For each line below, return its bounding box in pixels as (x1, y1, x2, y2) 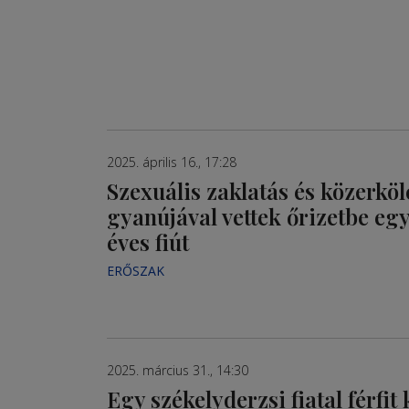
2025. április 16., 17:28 (107, 153, 236, 172)
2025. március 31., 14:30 (107, 361, 248, 379)
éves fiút (107, 227, 189, 257)
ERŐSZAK (107, 262, 164, 280)
